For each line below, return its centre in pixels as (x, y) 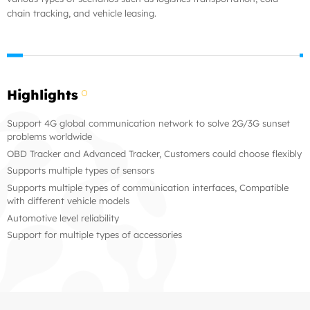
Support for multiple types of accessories (94, 235)
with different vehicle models (68, 201)
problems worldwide (49, 136)
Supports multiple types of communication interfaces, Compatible (148, 188)
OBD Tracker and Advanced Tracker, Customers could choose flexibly (154, 153)
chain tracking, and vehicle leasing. (82, 13)
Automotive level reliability (63, 218)
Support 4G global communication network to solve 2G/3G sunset (148, 123)
